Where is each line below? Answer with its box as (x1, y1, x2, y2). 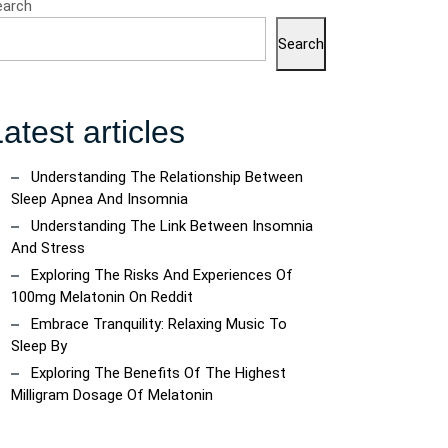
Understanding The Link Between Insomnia (31, 217, 313, 235)
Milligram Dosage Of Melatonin (11, 386, 213, 404)
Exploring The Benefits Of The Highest (31, 364, 286, 382)
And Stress (11, 239, 85, 257)
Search (278, 35, 324, 53)
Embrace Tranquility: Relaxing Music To (31, 315, 287, 333)
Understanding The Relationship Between (31, 168, 303, 186)
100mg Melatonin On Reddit (11, 288, 193, 306)
